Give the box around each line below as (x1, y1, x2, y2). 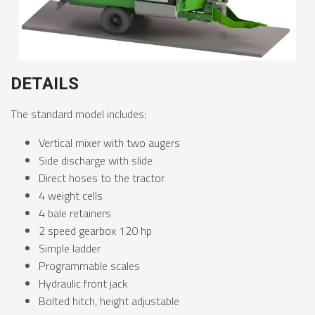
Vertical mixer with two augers (39, 134, 180, 151)
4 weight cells (39, 186, 103, 204)
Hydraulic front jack (39, 274, 127, 292)
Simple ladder (39, 239, 101, 257)
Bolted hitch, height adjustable (39, 292, 179, 309)
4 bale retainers (39, 204, 111, 221)
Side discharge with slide (39, 151, 153, 169)
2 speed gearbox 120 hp (39, 221, 152, 239)
